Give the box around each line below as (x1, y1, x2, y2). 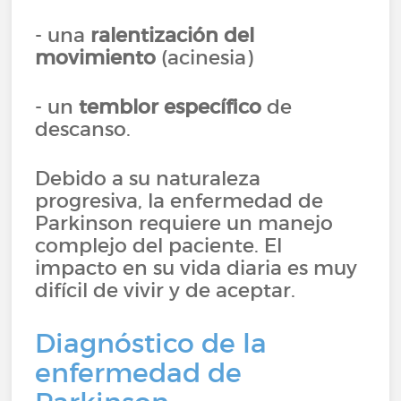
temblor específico (79, 94, 262, 119)
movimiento (35, 45, 157, 70)
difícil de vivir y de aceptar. (35, 277, 296, 303)
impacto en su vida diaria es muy (35, 255, 358, 280)
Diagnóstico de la (35, 327, 268, 360)
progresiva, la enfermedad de (35, 188, 324, 213)
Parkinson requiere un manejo (35, 210, 334, 235)
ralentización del (90, 22, 255, 47)
